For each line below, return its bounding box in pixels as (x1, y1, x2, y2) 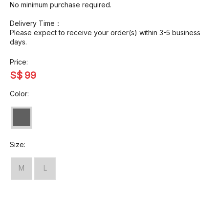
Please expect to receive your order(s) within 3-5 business (10, 28, 200, 37)
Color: (10, 89, 29, 98)
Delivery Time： (10, 19, 62, 27)
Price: (10, 57, 28, 66)
